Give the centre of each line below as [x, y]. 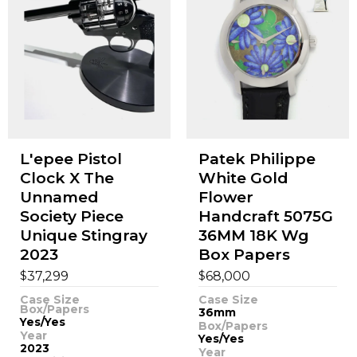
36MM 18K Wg [253, 236]
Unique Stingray [83, 236]
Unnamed [59, 198]
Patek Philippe [257, 159]
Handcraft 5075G [265, 217]
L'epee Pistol [71, 159]
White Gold [243, 178]
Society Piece [71, 217]
